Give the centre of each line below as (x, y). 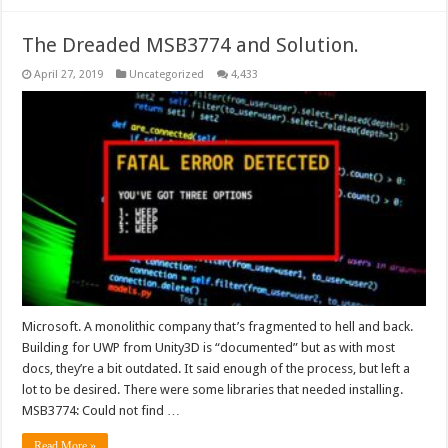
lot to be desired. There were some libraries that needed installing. (213, 389)
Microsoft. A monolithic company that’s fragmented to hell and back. (218, 326)
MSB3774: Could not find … (101, 410)
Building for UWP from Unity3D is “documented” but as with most (209, 347)
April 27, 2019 (69, 74)
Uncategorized (167, 74)
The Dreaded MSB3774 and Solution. (191, 44)
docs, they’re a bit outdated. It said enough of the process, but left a (216, 368)
